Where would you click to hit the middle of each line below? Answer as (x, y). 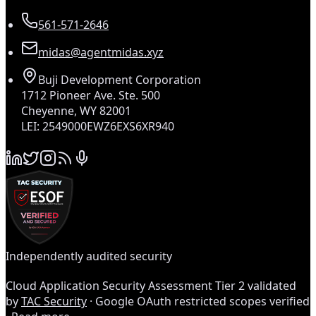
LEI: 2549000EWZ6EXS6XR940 (98, 126)
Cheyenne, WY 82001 (76, 110)
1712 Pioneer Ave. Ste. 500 (91, 95)
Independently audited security (89, 256)
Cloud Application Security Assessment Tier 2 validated (151, 285)
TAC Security (54, 301)
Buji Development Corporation (120, 79)
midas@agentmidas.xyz (101, 52)
